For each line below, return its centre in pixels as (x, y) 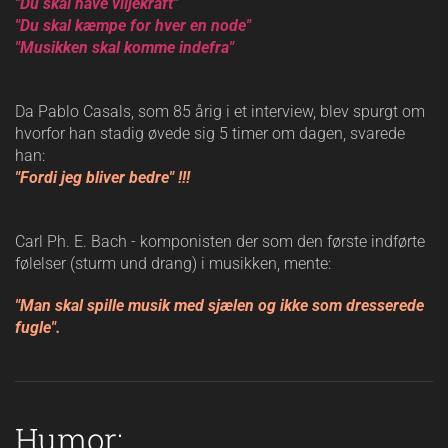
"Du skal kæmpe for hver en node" (133, 25)
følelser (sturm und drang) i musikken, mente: (175, 263)
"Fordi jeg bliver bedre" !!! (102, 177)
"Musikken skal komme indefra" (124, 47)
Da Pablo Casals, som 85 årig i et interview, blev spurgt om (220, 111)
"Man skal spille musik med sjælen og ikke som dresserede (219, 305)
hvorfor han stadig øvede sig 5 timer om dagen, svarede (210, 133)
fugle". (40, 327)
